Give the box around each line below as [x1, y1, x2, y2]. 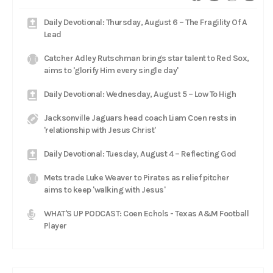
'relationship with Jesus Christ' [43, 124, 156, 135]
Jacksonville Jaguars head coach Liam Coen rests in [43, 112, 236, 123]
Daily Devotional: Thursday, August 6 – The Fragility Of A [43, 16, 247, 27]
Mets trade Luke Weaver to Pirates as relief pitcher [43, 172, 229, 183]
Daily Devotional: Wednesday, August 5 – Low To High [43, 88, 236, 99]
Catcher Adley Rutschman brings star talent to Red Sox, [43, 52, 249, 63]
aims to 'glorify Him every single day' [43, 65, 179, 76]
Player [43, 220, 67, 231]
